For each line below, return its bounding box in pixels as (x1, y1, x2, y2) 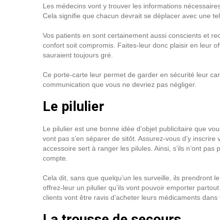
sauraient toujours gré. (43, 51, 115, 59)
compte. (43, 154, 70, 162)
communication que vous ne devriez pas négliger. (43, 81, 198, 88)
